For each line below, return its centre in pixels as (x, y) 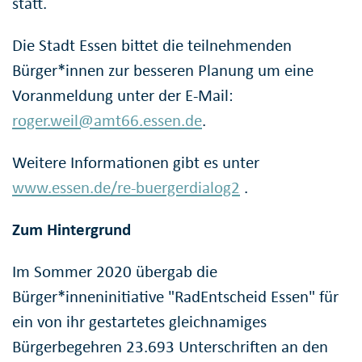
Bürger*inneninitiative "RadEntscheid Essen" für (175, 297)
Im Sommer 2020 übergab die (115, 272)
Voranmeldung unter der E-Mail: (123, 96)
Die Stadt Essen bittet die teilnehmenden (152, 46)
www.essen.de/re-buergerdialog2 (126, 188)
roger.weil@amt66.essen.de (107, 121)
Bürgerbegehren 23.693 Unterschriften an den (170, 347)
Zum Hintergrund (72, 230)
